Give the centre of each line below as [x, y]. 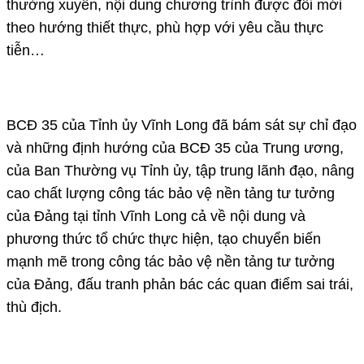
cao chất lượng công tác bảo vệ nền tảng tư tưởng [171, 193]
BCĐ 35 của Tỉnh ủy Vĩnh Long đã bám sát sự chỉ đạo [182, 125]
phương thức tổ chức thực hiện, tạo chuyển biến [164, 238]
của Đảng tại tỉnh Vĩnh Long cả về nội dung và [156, 216]
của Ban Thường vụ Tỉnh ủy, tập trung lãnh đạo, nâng [180, 170]
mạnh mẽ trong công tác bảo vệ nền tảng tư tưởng [171, 261]
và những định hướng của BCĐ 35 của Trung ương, [175, 147]
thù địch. [34, 307]
